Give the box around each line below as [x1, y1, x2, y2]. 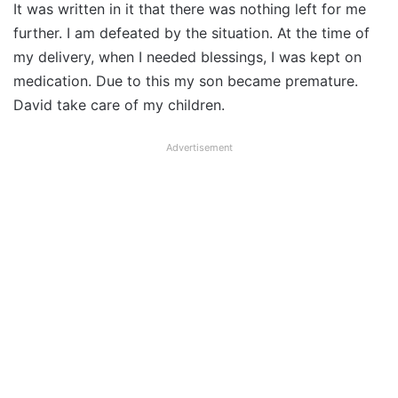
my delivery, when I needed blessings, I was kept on [13, 48, 362, 67]
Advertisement [165, 141, 233, 155]
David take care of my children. [13, 96, 225, 115]
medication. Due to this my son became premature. [13, 72, 358, 91]
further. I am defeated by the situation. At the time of [13, 24, 370, 43]
